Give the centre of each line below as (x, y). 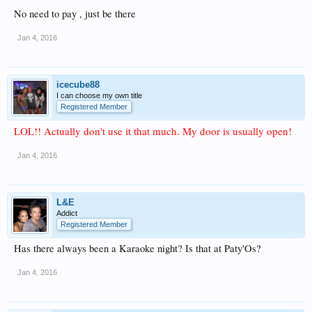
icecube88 (78, 85)
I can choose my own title (99, 96)
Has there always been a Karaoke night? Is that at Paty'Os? (138, 249)
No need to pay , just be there (75, 14)
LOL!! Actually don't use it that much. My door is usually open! (153, 131)
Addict (67, 213)
